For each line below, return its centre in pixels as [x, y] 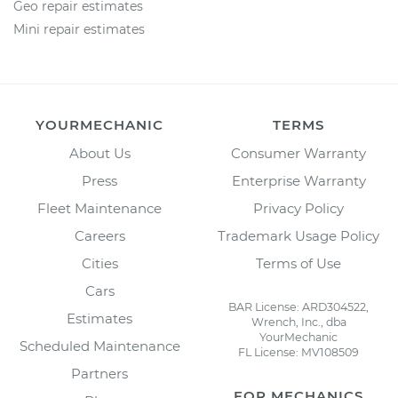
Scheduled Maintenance [99, 346]
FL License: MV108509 [298, 352]
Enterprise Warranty [298, 181]
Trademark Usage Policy [298, 236]
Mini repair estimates [79, 29]
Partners [99, 374]
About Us [99, 153]
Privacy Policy [298, 208]
